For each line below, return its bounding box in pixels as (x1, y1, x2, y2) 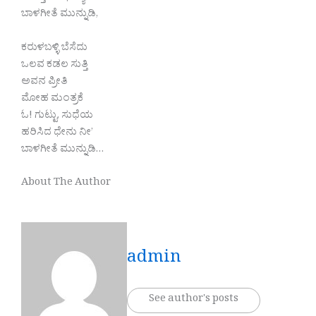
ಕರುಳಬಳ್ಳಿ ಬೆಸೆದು (21, 40, 87, 57)
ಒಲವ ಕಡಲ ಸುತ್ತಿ (21, 57, 88, 74)
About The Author (21, 175, 111, 192)
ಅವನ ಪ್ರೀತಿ (21, 74, 68, 91)
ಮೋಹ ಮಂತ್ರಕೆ (21, 91, 83, 108)
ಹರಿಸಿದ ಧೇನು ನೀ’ (21, 125, 93, 142)
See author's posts (149, 291, 238, 308)
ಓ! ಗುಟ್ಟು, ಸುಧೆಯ (21, 108, 93, 125)
